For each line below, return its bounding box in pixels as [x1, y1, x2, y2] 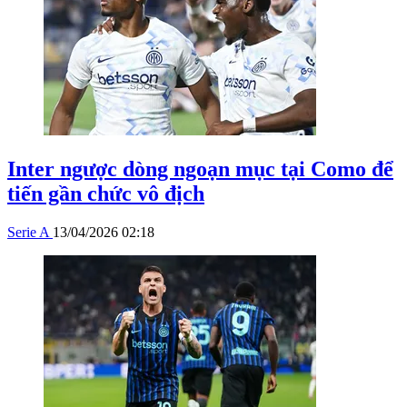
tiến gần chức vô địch [7, 181, 204, 205]
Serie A [7, 223, 53, 240]
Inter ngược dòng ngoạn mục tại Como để [7, 156, 393, 181]
